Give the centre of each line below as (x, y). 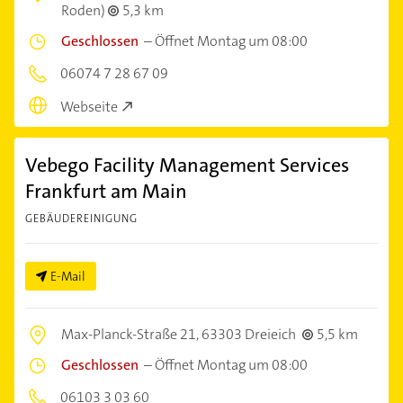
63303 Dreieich (249, 334)
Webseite (89, 106)
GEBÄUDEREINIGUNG (81, 218)
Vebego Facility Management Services (187, 165)
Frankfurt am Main (106, 191)
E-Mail (68, 276)
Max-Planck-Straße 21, (131, 334)
